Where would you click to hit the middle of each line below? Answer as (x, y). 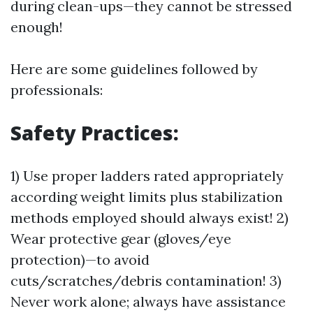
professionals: (57, 90)
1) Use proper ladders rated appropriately (147, 176)
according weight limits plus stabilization (147, 197)
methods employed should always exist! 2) (150, 218)
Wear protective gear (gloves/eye (121, 239)
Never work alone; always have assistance (148, 301)
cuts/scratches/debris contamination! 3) (146, 281)
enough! (37, 27)
